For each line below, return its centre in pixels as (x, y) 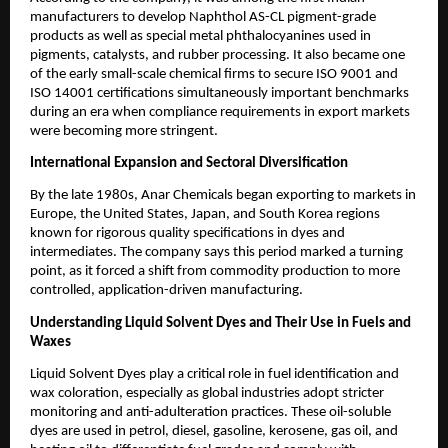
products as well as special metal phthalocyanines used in (200, 36)
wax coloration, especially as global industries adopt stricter (207, 393)
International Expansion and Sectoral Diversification (189, 163)
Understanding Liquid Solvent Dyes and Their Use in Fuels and (220, 323)
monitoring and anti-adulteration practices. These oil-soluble (210, 412)
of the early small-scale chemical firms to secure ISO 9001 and (214, 74)
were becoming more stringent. (124, 131)
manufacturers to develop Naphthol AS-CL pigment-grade (203, 17)
